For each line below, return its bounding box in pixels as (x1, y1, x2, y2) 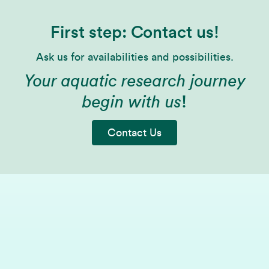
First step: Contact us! (50, 24, 219, 41)
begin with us (82, 94, 181, 110)
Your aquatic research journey (23, 73, 246, 89)
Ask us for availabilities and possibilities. (35, 52, 234, 62)
